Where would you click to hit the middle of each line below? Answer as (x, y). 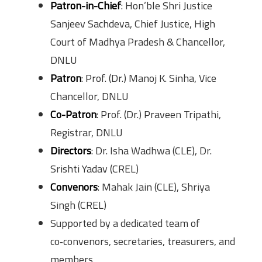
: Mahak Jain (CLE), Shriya (154, 187)
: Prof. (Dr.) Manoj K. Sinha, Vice (149, 78)
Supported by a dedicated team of (125, 223)
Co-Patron (73, 114)
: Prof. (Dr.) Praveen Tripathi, (159, 114)
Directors (71, 150)
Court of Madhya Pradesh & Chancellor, (138, 42)
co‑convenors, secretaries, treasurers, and (143, 241)
